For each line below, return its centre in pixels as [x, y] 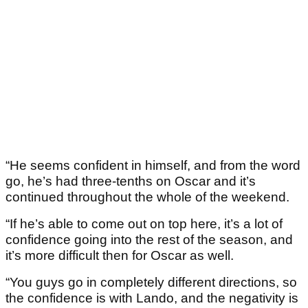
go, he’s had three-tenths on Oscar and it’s [131, 181]
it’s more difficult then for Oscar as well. [120, 256]
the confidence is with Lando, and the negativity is [152, 298]
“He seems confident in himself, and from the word [153, 166]
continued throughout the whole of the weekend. [147, 197]
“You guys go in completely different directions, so [151, 283]
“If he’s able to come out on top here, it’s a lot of [144, 224]
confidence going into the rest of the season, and [149, 240]
